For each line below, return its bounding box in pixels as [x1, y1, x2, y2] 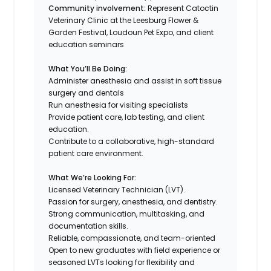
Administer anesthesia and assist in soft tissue [48, 75, 222, 86]
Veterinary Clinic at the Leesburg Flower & [48, 15, 199, 25]
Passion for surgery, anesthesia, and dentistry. [48, 196, 218, 207]
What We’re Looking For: [48, 172, 137, 183]
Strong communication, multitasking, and [48, 208, 205, 219]
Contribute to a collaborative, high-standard [48, 135, 215, 146]
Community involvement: [48, 2, 146, 13]
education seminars [48, 39, 125, 50]
